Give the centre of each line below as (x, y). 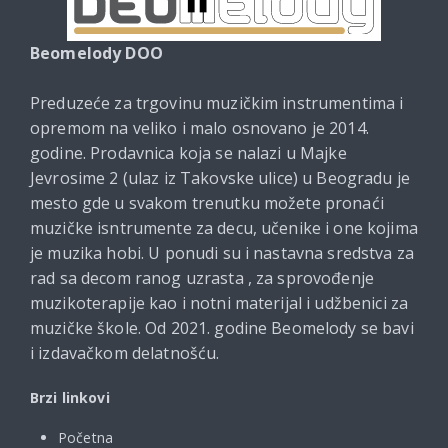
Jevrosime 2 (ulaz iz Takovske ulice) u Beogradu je (220, 177)
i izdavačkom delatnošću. (125, 352)
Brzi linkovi (70, 397)
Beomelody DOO (96, 52)
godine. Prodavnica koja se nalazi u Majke (188, 152)
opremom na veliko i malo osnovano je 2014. (199, 127)
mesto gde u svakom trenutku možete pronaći (207, 202)
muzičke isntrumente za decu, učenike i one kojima (224, 227)
